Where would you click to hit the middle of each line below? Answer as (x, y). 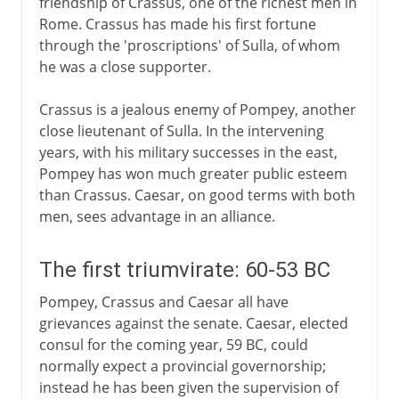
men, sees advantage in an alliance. (157, 216)
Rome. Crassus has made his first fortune (177, 24)
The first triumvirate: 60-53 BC (184, 269)
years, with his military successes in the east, (188, 152)
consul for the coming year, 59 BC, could (173, 344)
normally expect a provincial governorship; (182, 366)
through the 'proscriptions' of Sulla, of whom (189, 45)
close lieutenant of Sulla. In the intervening (181, 130)
